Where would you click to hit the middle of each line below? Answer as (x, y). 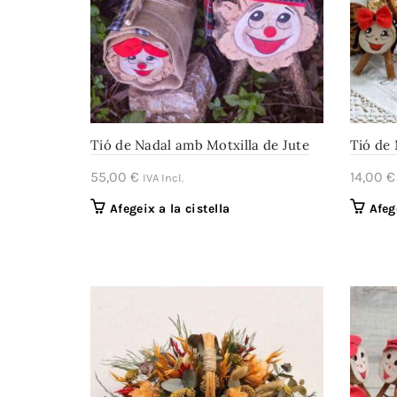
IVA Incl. (163, 177)
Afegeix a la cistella (170, 208)
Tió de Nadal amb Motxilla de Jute (200, 144)
